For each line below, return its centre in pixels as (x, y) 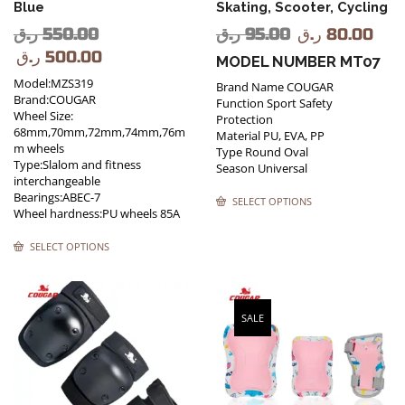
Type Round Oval (262, 151)
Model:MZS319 (53, 83)
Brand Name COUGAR (275, 86)
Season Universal (262, 168)
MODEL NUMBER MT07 (298, 61)
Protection (245, 119)
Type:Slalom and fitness (77, 164)
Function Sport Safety (274, 103)
